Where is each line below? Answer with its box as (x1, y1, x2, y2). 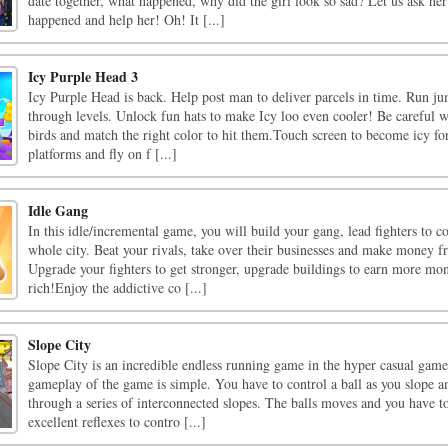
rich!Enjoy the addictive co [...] (28, 278, 207, 297)
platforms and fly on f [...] (28, 144, 177, 163)
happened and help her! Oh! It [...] (28, 10, 225, 29)
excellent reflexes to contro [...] (28, 412, 206, 431)
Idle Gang (28, 200, 88, 221)
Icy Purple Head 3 (28, 66, 138, 87)
